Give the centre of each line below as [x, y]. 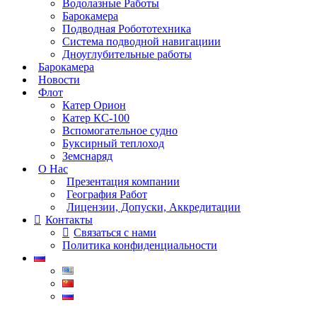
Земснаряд [87, 156]
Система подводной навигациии [142, 42]
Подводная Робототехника [127, 29]
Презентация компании [123, 182]
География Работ [107, 195]
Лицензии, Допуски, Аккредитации [154, 207]
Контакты [69, 220]
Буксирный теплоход [113, 144]
